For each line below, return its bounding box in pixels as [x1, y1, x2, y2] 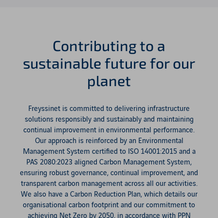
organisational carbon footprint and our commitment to [23, 201, 195, 209]
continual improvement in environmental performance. [23, 127, 195, 134]
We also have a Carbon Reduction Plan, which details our [20, 191, 198, 199]
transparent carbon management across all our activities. [20, 180, 198, 188]
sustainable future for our [23, 54, 195, 72]
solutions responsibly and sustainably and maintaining [24, 116, 194, 124]
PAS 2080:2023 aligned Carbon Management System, [26, 159, 192, 166]
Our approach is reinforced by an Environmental [35, 137, 183, 145]
